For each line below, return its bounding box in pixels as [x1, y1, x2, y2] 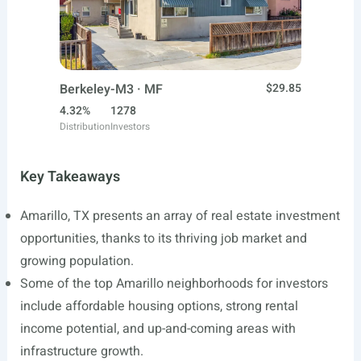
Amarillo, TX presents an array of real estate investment [19, 206, 340, 226]
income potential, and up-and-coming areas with [19, 319, 296, 339]
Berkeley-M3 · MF [60, 80, 163, 100]
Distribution [60, 119, 110, 135]
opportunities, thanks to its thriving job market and [19, 229, 307, 249]
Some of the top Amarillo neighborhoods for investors [19, 274, 328, 294]
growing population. [19, 251, 134, 272]
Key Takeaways [19, 166, 120, 189]
